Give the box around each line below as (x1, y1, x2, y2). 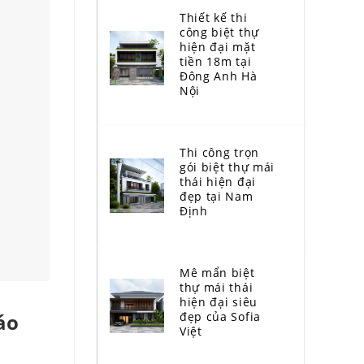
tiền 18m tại (179, 54, 252, 70)
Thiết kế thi (179, 10, 248, 26)
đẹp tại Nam (179, 188, 253, 205)
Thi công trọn (179, 145, 259, 161)
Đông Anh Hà (179, 68, 258, 84)
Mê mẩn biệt (179, 265, 255, 281)
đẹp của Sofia (179, 309, 261, 325)
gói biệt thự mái (179, 159, 275, 175)
